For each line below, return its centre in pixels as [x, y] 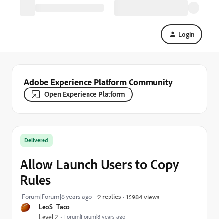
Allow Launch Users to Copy [99, 164]
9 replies [109, 196]
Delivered [36, 140]
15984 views [143, 197]
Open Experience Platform [85, 94]
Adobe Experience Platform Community [98, 82]
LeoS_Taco [54, 207]
